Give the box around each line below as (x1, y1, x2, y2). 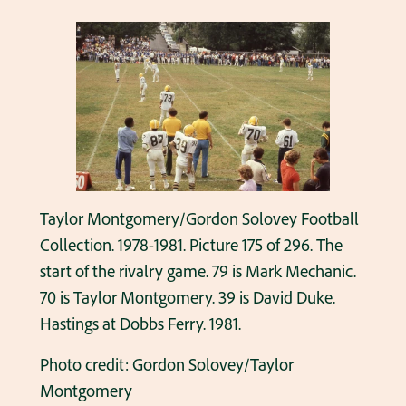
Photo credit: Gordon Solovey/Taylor (39, 353, 294, 376)
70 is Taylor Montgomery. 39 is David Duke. (39, 286, 335, 309)
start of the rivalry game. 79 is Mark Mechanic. (39, 260, 356, 283)
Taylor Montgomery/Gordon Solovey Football (39, 208, 359, 230)
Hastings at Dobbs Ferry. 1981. (39, 313, 241, 335)
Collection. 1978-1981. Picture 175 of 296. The (39, 234, 343, 256)
